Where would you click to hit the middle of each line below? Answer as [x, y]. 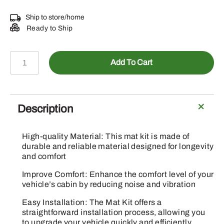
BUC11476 [32, 56]
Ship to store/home [55, 17]
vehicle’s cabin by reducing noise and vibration [109, 184]
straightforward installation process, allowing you [114, 212]
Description [45, 109]
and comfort [44, 156]
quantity [26, 106]
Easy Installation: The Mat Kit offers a [92, 202]
